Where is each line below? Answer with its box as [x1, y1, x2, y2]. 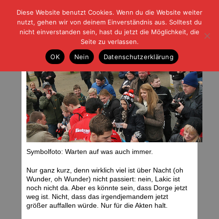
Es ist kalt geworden [26, 45, 111, 55]
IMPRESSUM [85, 27, 124, 35]
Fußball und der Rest [91, 17, 147, 24]
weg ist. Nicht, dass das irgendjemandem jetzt [26, 193, 168, 201]
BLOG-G [46, 13, 91, 25]
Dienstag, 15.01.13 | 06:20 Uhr [26, 56, 99, 62]
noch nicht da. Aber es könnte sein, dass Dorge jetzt [26, 184, 187, 192]
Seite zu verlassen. [80, 38, 139, 45]
